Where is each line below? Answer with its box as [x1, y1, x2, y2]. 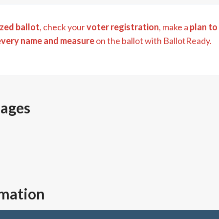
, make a [159, 22, 188, 32]
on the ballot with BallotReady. [94, 35, 212, 46]
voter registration [87, 22, 159, 32]
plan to [190, 22, 218, 32]
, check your [40, 22, 85, 32]
